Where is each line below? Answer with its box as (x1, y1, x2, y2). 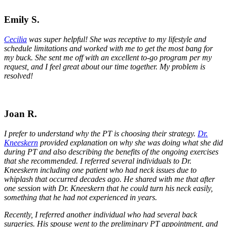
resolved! (4, 71, 33, 80)
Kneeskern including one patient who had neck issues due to (4, 165, 197, 174)
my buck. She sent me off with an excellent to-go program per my (4, 53, 212, 62)
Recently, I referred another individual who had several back (4, 210, 197, 219)
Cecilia (4, 34, 27, 44)
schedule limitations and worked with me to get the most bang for (4, 44, 213, 53)
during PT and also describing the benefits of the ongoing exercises (4, 147, 218, 156)
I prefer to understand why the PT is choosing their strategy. (4, 129, 198, 138)
